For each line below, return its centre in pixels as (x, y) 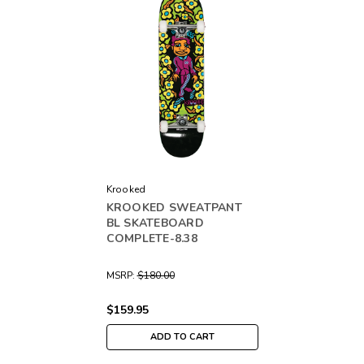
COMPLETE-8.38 (152, 238)
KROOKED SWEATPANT (174, 207)
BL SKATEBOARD (155, 223)
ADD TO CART (182, 336)
